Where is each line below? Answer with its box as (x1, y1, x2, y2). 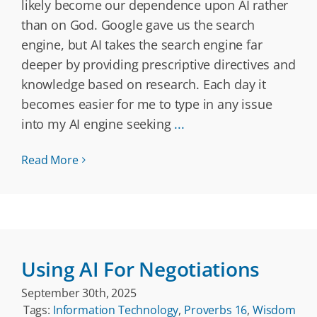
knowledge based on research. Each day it (21, 76, 266, 93)
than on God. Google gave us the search (21, 16, 255, 33)
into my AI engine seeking (21, 115, 175, 132)
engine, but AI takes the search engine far (21, 36, 263, 53)
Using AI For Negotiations (21, 255, 260, 282)
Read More (21, 152, 79, 168)
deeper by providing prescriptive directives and (21, 56, 296, 73)
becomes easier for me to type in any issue (21, 96, 272, 113)
